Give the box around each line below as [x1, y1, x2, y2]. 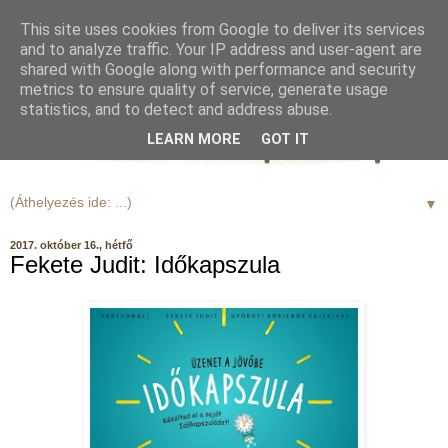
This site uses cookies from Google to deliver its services [20, 20, 425, 39]
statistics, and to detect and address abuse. [20, 100, 332, 119]
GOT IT [261, 131, 309, 149]
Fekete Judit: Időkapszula [10, 250, 280, 278]
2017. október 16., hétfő [10, 238, 133, 251]
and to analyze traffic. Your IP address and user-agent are [20, 40, 422, 59]
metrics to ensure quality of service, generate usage [20, 80, 388, 99]
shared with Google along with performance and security [20, 60, 416, 79]
